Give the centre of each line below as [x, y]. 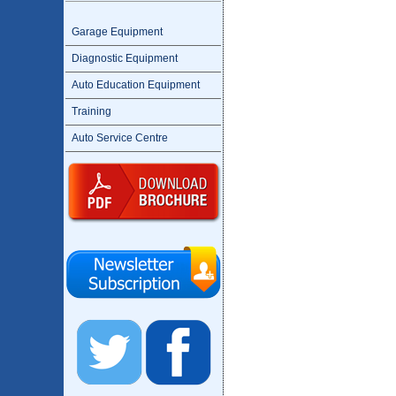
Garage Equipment [117, 32]
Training [91, 111]
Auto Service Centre [120, 138]
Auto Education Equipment [136, 85]
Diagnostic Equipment [125, 58]
